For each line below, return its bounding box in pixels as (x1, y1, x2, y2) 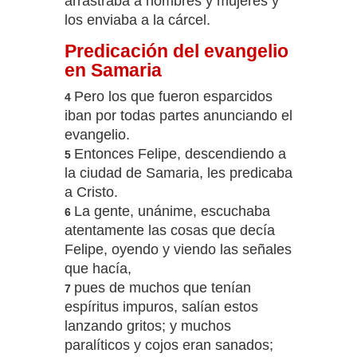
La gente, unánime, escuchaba (73, 203, 270, 220)
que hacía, (64, 261, 131, 277)
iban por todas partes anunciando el (64, 108, 292, 124)
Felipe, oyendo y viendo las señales (64, 241, 292, 258)
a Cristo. (64, 184, 118, 201)
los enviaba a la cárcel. (64, 12, 210, 29)
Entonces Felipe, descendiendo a (73, 146, 286, 163)
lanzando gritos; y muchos (64, 318, 231, 335)
